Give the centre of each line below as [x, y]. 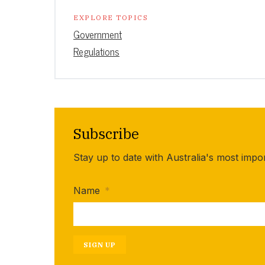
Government [98, 35]
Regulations [96, 52]
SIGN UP [100, 245]
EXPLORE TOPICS [111, 18]
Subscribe [106, 134]
